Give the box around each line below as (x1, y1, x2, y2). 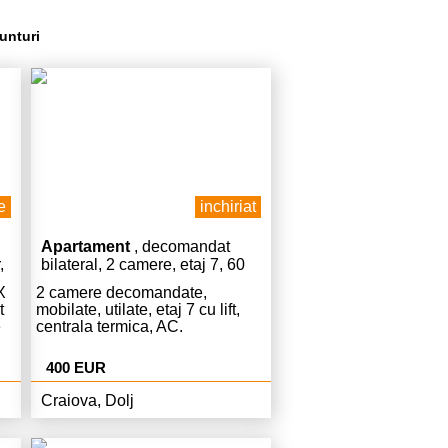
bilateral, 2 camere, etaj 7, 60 (41, 256, 245, 273)
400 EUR (46, 359, 106, 376)
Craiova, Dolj (41, 392, 134, 409)
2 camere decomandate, (36, 284, 207, 301)
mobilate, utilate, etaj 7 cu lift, (36, 301, 240, 318)
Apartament (41, 238, 130, 255)
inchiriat (200, 198, 256, 215)
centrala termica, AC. (36, 318, 183, 335)
